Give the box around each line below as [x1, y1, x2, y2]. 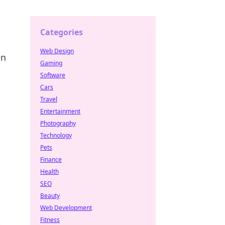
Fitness [40, 215, 60, 224]
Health [40, 167, 59, 176]
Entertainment [40, 107, 80, 116]
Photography [40, 119, 76, 128]
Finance [40, 155, 62, 164]
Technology [40, 131, 72, 140]
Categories [40, 27, 83, 38]
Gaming [40, 59, 62, 67]
